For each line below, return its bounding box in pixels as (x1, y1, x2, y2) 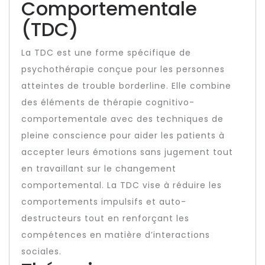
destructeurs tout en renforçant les (21, 212, 189, 224)
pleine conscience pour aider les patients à (21, 130, 225, 141)
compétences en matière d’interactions (21, 229, 210, 241)
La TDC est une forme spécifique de (21, 47, 191, 59)
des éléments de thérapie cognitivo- (21, 96, 195, 108)
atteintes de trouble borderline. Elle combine (21, 80, 231, 92)
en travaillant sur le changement (21, 163, 176, 174)
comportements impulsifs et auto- (21, 196, 186, 208)
